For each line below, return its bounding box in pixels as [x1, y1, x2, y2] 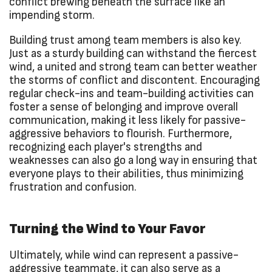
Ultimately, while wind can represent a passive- [9, 250, 239, 262]
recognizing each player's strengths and [9, 141, 202, 154]
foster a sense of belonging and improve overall [9, 101, 238, 114]
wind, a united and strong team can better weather [9, 61, 257, 73]
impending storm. [9, 10, 95, 22]
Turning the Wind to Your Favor [9, 222, 206, 237]
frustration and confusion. [9, 182, 137, 194]
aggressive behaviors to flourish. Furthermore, [9, 128, 232, 140]
